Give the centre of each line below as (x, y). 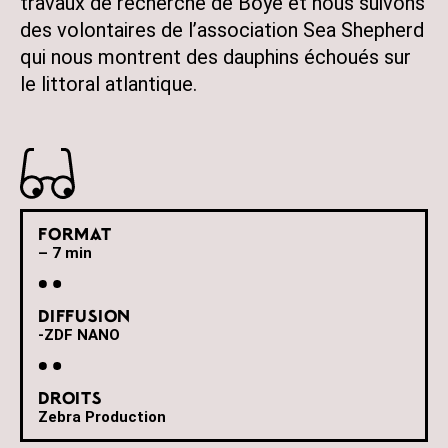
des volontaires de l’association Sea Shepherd (222, 30)
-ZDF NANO (79, 335)
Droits (70, 400)
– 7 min (65, 253)
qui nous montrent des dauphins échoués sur (215, 57)
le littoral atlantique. (108, 84)
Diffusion (85, 318)
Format (75, 236)
